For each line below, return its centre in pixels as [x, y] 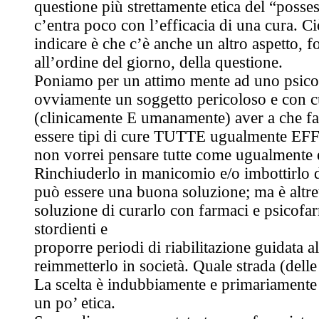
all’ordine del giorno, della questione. [158, 62]
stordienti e [71, 229]
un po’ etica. [75, 303]
